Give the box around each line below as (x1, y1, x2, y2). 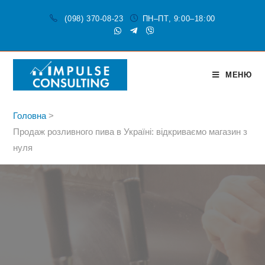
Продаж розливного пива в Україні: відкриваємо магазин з (13, 127, 248, 137)
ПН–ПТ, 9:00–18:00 (142, 14, 215, 23)
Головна (13, 111, 47, 121)
